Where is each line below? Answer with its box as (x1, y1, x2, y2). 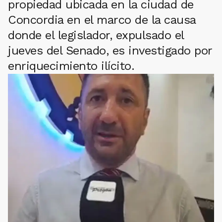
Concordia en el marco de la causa (8, 12, 196, 27)
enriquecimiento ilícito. (8, 58, 134, 73)
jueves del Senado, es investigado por (8, 43, 212, 57)
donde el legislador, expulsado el (8, 28, 184, 42)
